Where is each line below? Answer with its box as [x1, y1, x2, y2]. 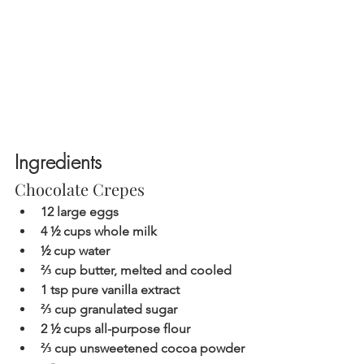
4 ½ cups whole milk [41, 223, 163, 240]
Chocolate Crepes [15, 178, 145, 201]
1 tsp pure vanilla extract [41, 282, 180, 298]
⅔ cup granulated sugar [41, 301, 180, 318]
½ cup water [41, 243, 110, 259]
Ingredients [15, 149, 107, 175]
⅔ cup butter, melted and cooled [41, 262, 235, 279]
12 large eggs [41, 204, 119, 220]
